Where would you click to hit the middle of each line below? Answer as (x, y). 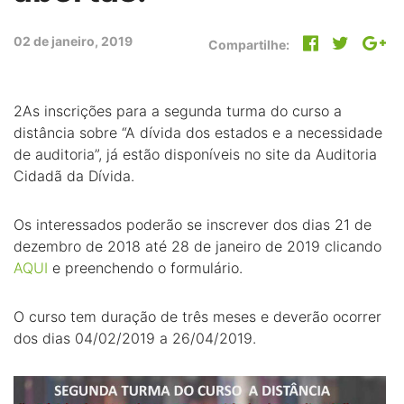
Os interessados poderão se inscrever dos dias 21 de (193, 225)
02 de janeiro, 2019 (73, 41)
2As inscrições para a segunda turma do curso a (178, 111)
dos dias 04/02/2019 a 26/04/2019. (135, 338)
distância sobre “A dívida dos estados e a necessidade (198, 133)
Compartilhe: (249, 45)
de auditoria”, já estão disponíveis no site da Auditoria (195, 154)
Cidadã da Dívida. (74, 176)
